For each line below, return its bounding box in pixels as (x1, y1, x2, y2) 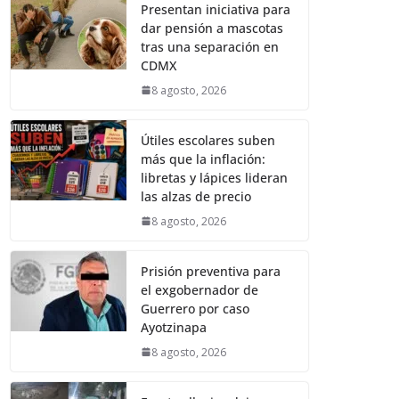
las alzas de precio (141, 187, 252, 205)
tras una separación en (141, 37, 280, 55)
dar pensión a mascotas (141, 19, 284, 37)
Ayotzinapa (141, 318, 208, 336)
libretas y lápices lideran (141, 168, 289, 186)
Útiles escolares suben (141, 131, 276, 149)
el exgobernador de (141, 281, 259, 298)
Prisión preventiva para (141, 262, 281, 280)
